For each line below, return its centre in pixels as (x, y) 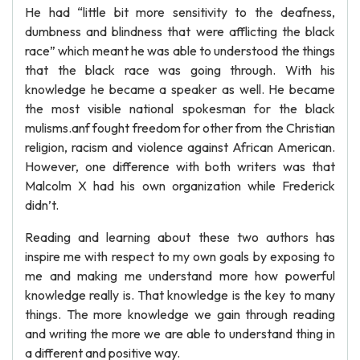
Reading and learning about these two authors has (180, 237)
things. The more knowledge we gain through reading (180, 314)
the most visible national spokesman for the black (180, 108)
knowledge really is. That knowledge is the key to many (180, 295)
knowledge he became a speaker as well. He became (180, 89)
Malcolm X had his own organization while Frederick (180, 186)
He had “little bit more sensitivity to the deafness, (180, 12)
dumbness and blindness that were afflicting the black (180, 31)
